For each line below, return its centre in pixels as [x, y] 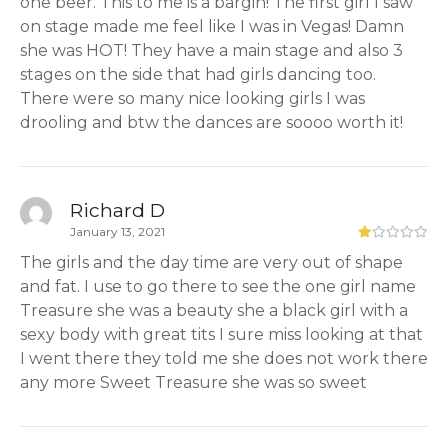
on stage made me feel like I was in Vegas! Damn [212, 27]
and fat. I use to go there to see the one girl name [218, 286]
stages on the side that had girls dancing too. [198, 75]
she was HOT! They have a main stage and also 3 [211, 51]
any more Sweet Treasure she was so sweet [193, 382]
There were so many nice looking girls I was [192, 99]
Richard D [117, 209]
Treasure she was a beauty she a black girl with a [214, 310]
